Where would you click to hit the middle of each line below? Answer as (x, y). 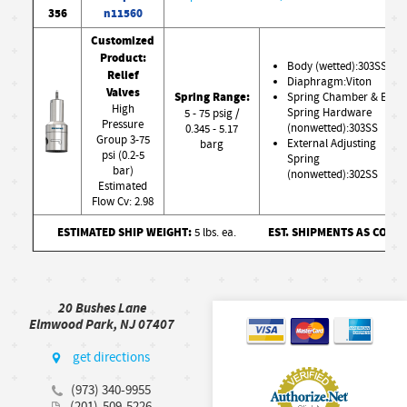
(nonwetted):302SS (333, 175)
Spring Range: (212, 98)
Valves (123, 93)
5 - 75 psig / (212, 114)
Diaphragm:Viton (329, 82)
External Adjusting (332, 144)
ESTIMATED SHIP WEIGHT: (124, 233)
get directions (111, 358)
